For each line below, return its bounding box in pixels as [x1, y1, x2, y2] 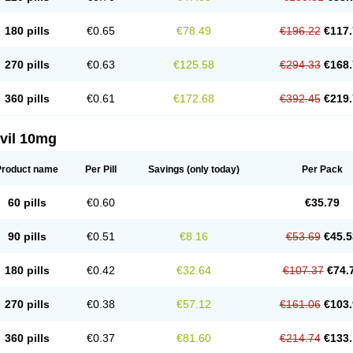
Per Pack [301, 164, 343, 175]
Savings [148, 164, 184, 175]
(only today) [184, 164, 240, 175]
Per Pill [85, 164, 117, 175]
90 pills [7, 230, 46, 243]
